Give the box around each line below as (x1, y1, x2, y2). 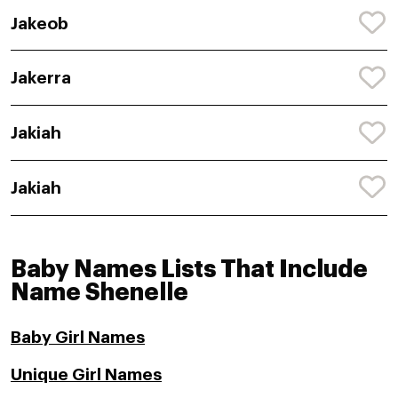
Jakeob (11, 14, 68, 32)
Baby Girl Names (11, 328, 145, 346)
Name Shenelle (11, 280, 188, 305)
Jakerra (11, 69, 71, 87)
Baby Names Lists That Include (11, 257, 368, 282)
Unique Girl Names (11, 365, 162, 383)
